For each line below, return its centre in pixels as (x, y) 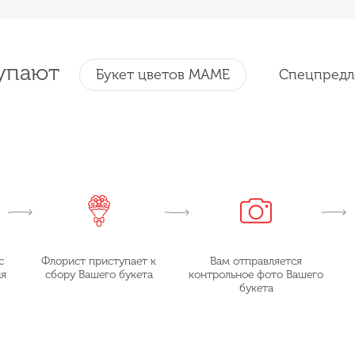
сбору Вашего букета (99, 275)
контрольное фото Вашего (256, 275)
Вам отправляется (256, 261)
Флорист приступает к (99, 261)
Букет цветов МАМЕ (163, 74)
